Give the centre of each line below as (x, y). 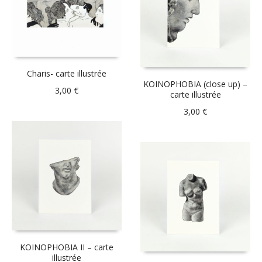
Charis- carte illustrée (66, 73)
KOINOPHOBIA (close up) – (196, 84)
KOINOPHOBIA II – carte (66, 247)
